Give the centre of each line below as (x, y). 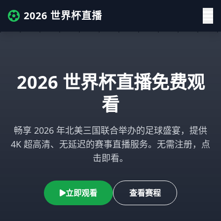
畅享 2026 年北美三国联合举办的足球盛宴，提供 (110, 130)
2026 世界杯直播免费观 (110, 82)
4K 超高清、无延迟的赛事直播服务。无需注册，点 (110, 144)
